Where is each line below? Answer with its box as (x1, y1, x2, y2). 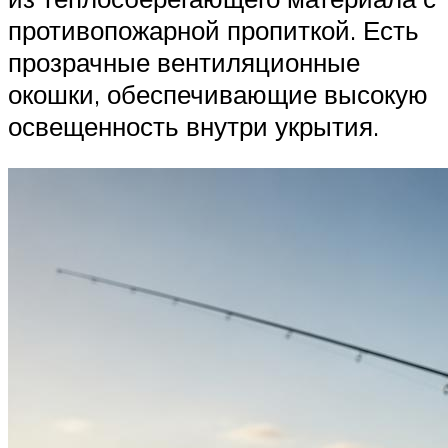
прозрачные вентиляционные (8, 46, 360, 79)
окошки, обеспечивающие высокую (8, 78, 428, 111)
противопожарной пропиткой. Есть (8, 14, 419, 47)
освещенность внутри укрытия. (8, 110, 379, 143)
